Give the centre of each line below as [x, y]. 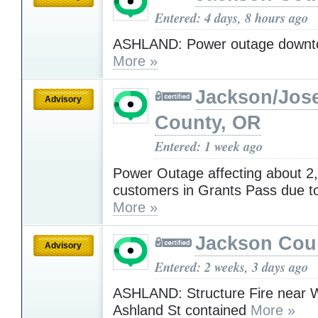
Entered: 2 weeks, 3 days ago [231, 267]
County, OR [208, 123]
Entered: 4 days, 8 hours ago [231, 17]
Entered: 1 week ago [209, 147]
